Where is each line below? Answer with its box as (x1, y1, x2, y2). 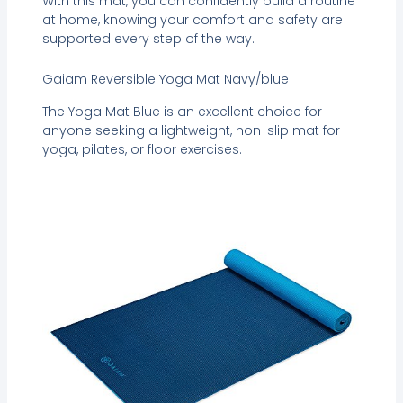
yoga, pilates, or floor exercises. (41, 139, 242, 158)
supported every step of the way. (41, 29, 255, 48)
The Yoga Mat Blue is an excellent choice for (41, 102, 322, 121)
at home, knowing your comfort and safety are (41, 10, 343, 29)
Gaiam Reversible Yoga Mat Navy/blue (41, 70, 289, 89)
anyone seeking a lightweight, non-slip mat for (41, 121, 340, 139)
